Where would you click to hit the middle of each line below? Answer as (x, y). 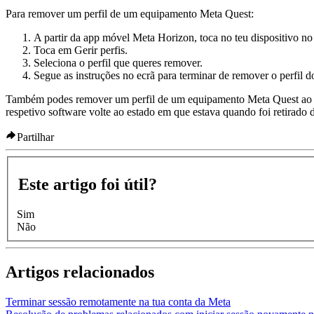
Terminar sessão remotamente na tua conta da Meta (118, 302)
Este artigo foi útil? (88, 185)
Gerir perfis (100, 50)
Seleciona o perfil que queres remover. (118, 62)
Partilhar (35, 137)
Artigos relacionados (80, 272)
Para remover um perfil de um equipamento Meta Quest (128, 13)
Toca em (54, 50)
